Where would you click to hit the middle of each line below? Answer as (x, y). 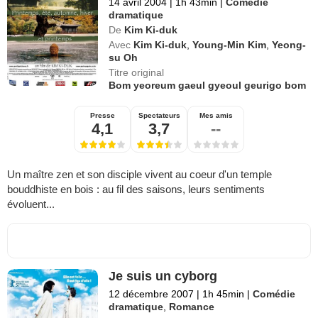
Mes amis (216, 115)
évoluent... (31, 204)
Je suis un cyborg (163, 276)
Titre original (137, 72)
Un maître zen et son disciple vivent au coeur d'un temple (139, 174)
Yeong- (289, 45)
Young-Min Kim (230, 45)
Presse (102, 115)
